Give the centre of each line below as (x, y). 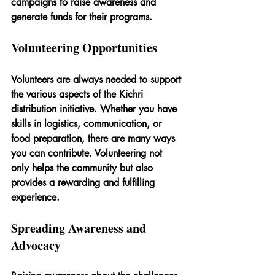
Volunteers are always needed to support (98, 79)
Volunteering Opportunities (84, 47)
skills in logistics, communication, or (88, 123)
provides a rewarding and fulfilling (84, 182)
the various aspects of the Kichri (79, 94)
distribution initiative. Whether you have (95, 109)
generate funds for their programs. (82, 17)
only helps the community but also (83, 168)
